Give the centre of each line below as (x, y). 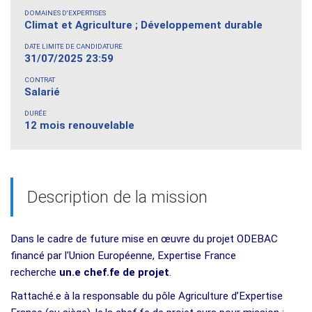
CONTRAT (40, 79)
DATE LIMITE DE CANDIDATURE (73, 46)
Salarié (42, 92)
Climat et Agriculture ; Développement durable (143, 25)
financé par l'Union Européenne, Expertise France (123, 255)
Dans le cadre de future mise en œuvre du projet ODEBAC (144, 239)
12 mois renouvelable (79, 125)
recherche (35, 272)
